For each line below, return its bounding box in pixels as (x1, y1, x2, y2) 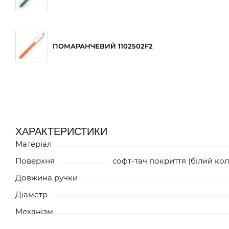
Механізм (15, 206, 53, 216)
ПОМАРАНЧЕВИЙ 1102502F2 (53, 41, 153, 50)
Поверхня (15, 155, 55, 166)
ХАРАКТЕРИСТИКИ (15, 125, 107, 137)
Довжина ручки (15, 172, 78, 182)
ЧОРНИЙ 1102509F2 (53, 93, 121, 101)
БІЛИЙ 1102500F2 (53, 144, 113, 152)
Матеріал (15, 139, 52, 149)
